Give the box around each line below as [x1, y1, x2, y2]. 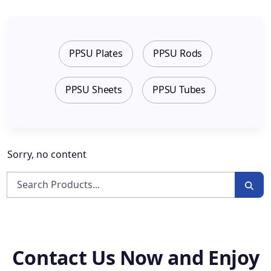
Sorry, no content [7, 147, 87, 161]
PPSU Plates [68, 47, 123, 60]
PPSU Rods [152, 47, 203, 60]
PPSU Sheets [65, 83, 122, 97]
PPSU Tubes [152, 83, 206, 97]
